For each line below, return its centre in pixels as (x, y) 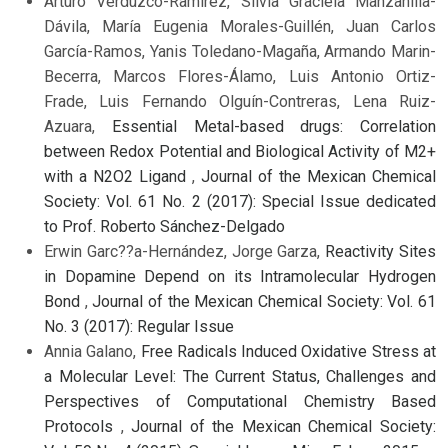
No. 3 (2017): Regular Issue (139, 327)
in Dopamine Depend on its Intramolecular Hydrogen (240, 277)
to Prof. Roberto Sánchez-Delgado (164, 227)
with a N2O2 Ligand (118, 177)
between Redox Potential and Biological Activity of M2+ (240, 152)
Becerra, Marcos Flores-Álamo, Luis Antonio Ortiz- (240, 77)
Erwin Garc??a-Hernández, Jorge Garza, (185, 252)
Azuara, (78, 127)
